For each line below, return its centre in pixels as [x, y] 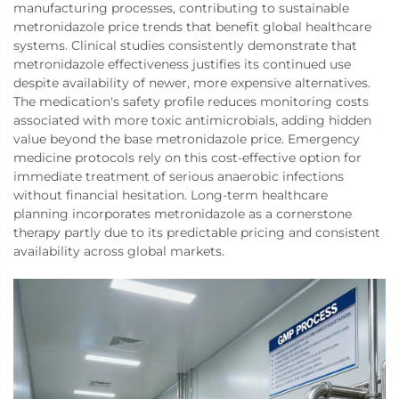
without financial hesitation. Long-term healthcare [171, 195]
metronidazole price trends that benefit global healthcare [192, 27]
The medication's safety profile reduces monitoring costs [191, 102]
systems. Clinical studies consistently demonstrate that [185, 46]
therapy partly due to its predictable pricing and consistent [197, 233]
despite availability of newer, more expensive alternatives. [192, 83]
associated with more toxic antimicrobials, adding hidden [192, 121]
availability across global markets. [119, 252]
